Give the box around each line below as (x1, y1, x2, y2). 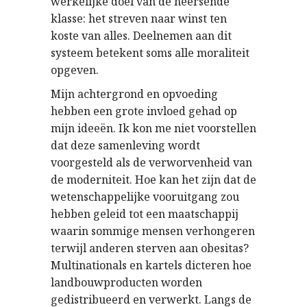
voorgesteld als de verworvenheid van (51, 155, 252, 171)
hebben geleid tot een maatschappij (51, 206, 238, 222)
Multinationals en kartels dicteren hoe (51, 258, 251, 273)
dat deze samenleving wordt (51, 138, 200, 153)
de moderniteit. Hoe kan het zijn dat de (51, 172, 256, 188)
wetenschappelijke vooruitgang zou (51, 189, 239, 205)
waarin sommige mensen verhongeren (51, 223, 255, 239)
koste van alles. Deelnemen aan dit (51, 28, 232, 44)
